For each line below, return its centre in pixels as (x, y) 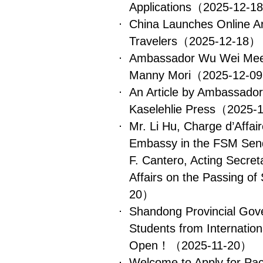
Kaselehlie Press (172, 109)
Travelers (153, 41)
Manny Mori (160, 75)
